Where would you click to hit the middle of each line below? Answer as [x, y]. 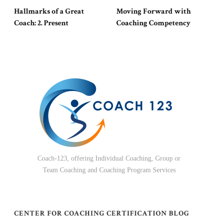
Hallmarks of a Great [49, 11]
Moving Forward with [154, 11]
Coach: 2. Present [41, 23]
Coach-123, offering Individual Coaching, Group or [109, 159]
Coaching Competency [154, 23]
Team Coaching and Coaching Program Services [109, 170]
